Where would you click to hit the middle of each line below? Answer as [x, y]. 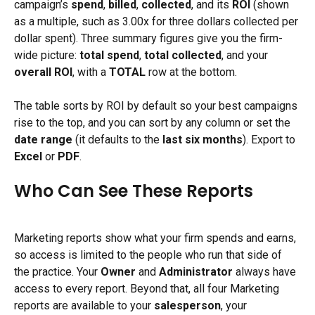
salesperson [187, 305]
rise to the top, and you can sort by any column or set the [154, 122]
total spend [109, 55]
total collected [183, 55]
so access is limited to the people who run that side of [149, 255]
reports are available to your [84, 305]
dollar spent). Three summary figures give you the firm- [148, 38]
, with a [91, 72]
